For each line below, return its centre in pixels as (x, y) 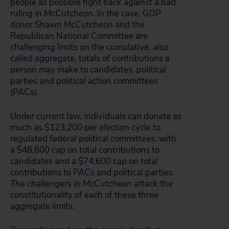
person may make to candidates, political (88, 70)
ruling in (27, 14)
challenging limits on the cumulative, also (89, 47)
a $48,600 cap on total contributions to (85, 150)
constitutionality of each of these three (84, 195)
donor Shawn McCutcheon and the (77, 25)
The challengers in (47, 184)
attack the (152, 184)
